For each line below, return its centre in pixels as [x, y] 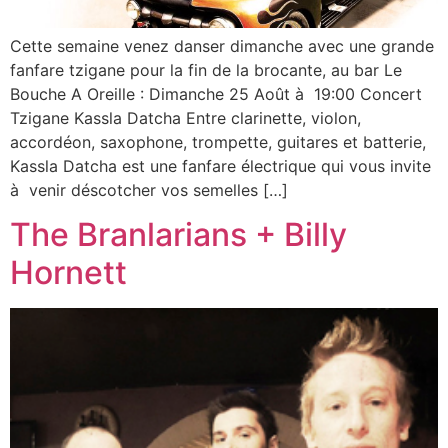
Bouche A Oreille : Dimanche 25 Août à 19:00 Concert [216, 93]
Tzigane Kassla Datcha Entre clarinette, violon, [185, 117]
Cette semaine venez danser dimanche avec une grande [222, 45]
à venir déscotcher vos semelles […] [149, 189]
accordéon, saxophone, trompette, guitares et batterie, [218, 141]
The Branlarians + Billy [178, 235]
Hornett [68, 273]
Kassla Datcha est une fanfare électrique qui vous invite [220, 165]
